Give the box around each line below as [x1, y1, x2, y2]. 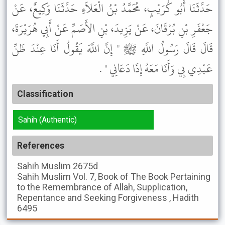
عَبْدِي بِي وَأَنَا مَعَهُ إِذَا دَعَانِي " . [99, 58, 213, 80]
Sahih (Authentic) [18, 115, 77, 125]
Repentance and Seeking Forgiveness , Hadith [17, 192, 199, 203]
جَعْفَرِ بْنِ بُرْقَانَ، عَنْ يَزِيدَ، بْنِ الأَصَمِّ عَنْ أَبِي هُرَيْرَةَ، [12, 18, 213, 40]
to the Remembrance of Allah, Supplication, [17, 182, 187, 192]
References [17, 141, 64, 151]
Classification [17, 89, 73, 99]
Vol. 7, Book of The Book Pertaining [73, 171, 210, 182]
